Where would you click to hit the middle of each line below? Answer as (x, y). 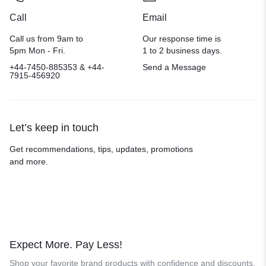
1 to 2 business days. (182, 50)
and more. (29, 161)
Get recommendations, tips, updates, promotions (101, 149)
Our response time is (182, 38)
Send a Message (174, 67)
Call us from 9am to (46, 38)
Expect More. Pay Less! (66, 244)
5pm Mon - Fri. (37, 50)
